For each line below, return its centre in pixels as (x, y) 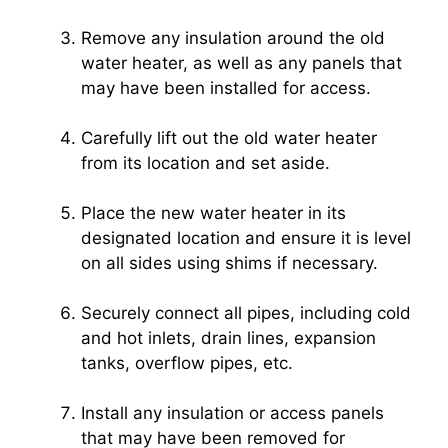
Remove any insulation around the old (233, 37)
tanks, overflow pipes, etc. (187, 362)
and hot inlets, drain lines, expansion (228, 337)
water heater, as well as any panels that (241, 62)
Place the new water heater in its (213, 212)
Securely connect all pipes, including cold (246, 312)
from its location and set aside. (205, 162)
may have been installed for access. (226, 87)
